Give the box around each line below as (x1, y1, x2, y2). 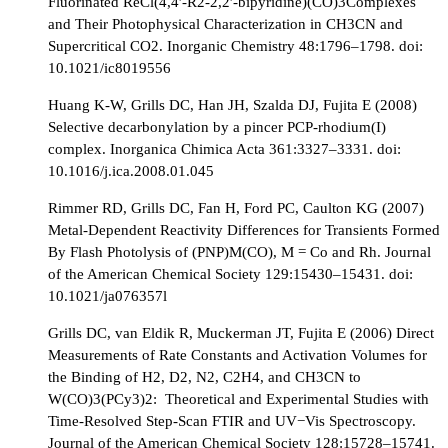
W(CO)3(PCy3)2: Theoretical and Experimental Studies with (48, 390, 429, 408)
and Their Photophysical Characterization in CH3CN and (48, 14, 403, 32)
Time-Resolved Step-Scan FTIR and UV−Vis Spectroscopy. (48, 412, 416, 430)
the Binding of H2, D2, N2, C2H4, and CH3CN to (48, 368, 361, 386)
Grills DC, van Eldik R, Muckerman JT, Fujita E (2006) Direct (48, 324, 434, 342)
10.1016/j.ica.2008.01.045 (48, 162, 214, 180)
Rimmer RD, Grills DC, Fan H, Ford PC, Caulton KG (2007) (48, 199, 424, 217)
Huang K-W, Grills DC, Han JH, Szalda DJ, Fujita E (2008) (48, 96, 417, 114)
